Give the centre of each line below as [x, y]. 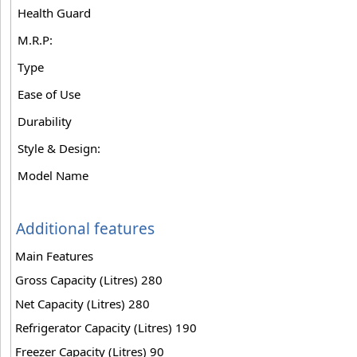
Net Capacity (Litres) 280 [82, 303]
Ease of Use [49, 94]
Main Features [54, 255]
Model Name [53, 175]
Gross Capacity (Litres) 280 [89, 279]
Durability [45, 121]
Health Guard [54, 12]
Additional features [85, 228]
